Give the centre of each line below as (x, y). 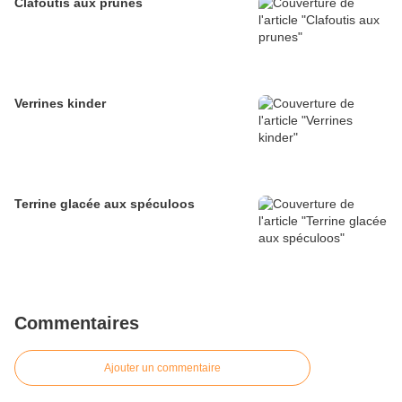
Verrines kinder (60, 103)
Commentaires (77, 323)
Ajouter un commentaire (162, 368)
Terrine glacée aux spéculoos (105, 204)
